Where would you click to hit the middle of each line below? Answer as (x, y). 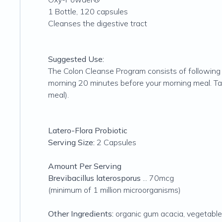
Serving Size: (71, 142)
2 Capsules (115, 142)
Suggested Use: (76, 59)
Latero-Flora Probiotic (88, 130)
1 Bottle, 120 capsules (88, 11)
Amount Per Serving (85, 166)
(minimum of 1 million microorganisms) (114, 190)
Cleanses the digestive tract (98, 23)
